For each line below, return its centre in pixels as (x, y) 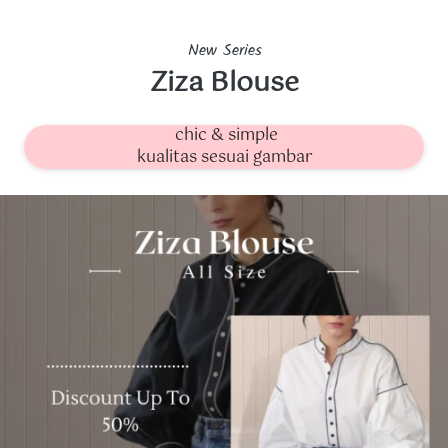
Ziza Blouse (224, 83)
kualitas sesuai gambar (224, 157)
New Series (224, 50)
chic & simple (226, 135)
